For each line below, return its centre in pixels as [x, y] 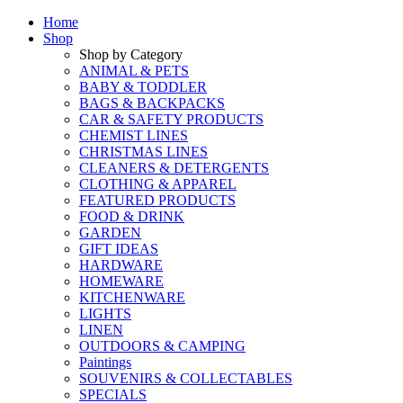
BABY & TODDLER [143, 87]
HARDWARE [121, 265]
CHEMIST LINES [134, 135]
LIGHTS [105, 313]
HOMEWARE [121, 281]
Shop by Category [131, 54]
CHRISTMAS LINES [143, 152]
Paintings [105, 362]
